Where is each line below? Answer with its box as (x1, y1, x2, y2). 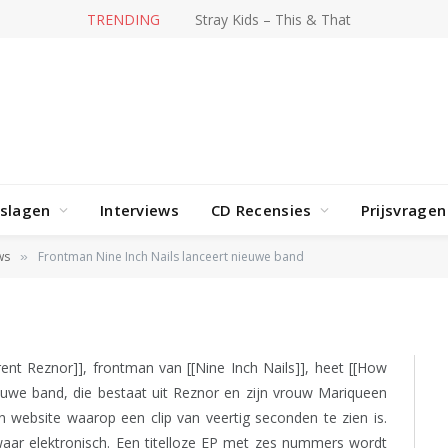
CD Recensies (210, 200, 312, 220)
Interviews (99, 200, 179, 220)
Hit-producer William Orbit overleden (155, 9, 391, 29)
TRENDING (47, 9, 121, 29)
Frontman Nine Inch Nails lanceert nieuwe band (38, 248, 304, 265)
